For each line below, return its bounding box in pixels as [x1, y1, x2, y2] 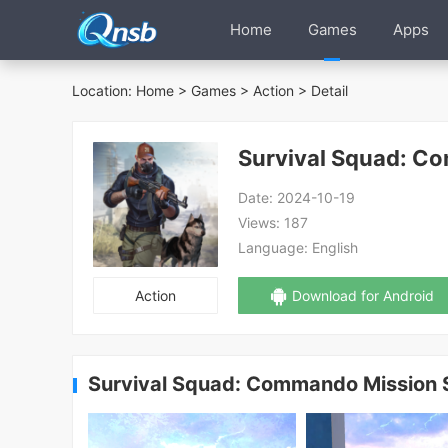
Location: [72, 82, 136, 99]
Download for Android [292, 287, 435, 305]
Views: [238, 214, 281, 232]
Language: [238, 239, 309, 257]
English [308, 239, 359, 257]
